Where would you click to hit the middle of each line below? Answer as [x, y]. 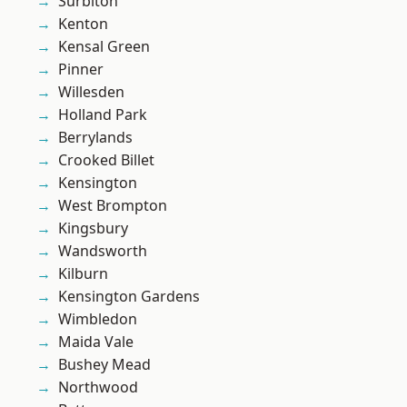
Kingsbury [93, 228]
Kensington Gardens [129, 297]
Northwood [98, 387]
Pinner [81, 69]
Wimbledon [98, 319]
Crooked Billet [106, 160]
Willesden [91, 92]
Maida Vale [96, 342]
